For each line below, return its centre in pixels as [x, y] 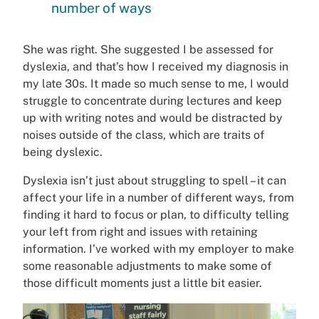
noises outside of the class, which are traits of [144, 135]
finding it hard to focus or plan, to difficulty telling [156, 215]
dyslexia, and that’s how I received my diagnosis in [156, 67]
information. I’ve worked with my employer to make [158, 249]
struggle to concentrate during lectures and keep [152, 101]
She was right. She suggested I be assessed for [148, 50]
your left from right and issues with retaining [140, 232]
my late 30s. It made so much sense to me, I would [156, 84]
